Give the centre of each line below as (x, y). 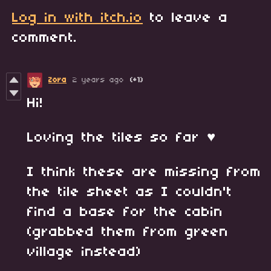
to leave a (185, 18)
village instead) (84, 252)
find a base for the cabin (125, 212)
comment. (45, 38)
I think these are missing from (144, 172)
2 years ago (98, 80)
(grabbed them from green (128, 232)
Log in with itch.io (77, 18)
